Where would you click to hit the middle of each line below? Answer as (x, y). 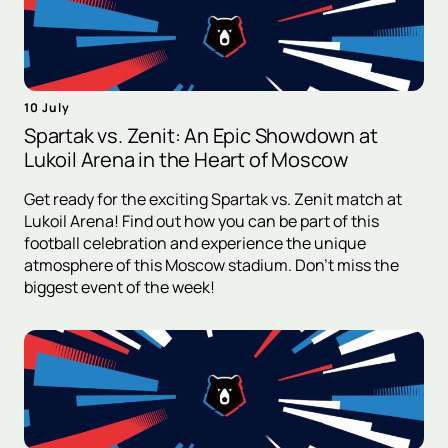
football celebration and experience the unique (195, 243)
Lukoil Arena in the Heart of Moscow (186, 160)
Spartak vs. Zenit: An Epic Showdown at (201, 136)
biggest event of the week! (119, 287)
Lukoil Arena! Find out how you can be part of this (201, 221)
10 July (47, 108)
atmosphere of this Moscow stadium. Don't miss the (211, 265)
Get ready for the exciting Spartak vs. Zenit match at (213, 199)
